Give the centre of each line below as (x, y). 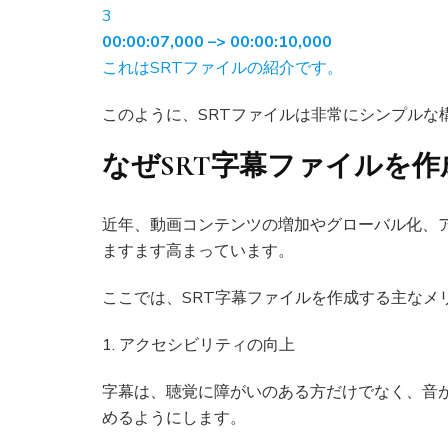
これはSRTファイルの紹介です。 (222, 68)
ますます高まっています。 (198, 251)
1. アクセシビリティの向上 (198, 345)
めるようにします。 (174, 418)
